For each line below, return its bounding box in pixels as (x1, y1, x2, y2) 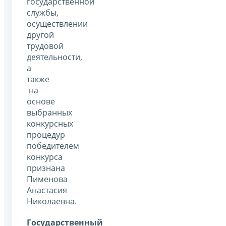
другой (27, 29, 54, 41)
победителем (27, 140, 79, 152)
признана (27, 162, 65, 174)
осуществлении (27, 18, 88, 30)
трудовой (27, 40, 64, 52)
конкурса (27, 151, 63, 163)
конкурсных (27, 118, 73, 130)
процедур (27, 129, 65, 141)
